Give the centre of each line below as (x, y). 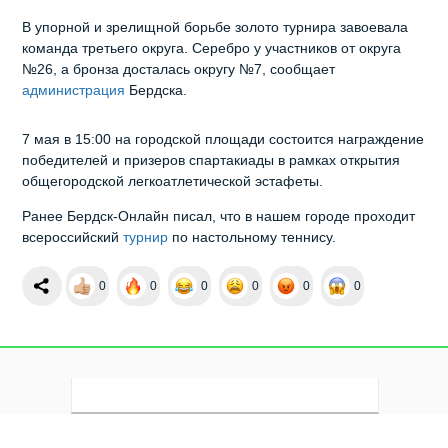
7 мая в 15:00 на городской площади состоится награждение (223, 139)
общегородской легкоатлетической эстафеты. (173, 181)
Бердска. (156, 90)
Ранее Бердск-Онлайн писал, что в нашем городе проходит (219, 216)
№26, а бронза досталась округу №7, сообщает (179, 69)
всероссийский (73, 237)
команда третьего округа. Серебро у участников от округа (212, 48)
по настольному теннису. (252, 237)
